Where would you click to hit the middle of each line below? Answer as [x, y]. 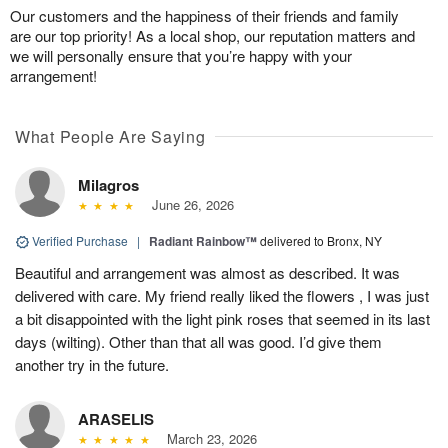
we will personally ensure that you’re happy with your [181, 55]
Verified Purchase [80, 240]
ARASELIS [116, 418]
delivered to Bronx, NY [321, 240]
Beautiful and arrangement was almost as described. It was [207, 272]
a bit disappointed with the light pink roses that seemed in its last [222, 318]
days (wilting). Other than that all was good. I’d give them [198, 341]
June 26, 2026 [188, 204]
